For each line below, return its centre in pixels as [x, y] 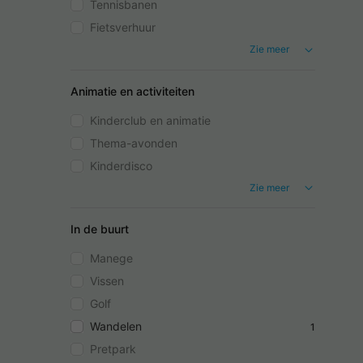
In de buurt [100, 229]
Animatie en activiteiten [132, 91]
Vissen [107, 281]
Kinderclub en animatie [150, 120]
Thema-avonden [134, 143]
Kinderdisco [121, 165]
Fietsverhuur [123, 27]
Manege [111, 258]
